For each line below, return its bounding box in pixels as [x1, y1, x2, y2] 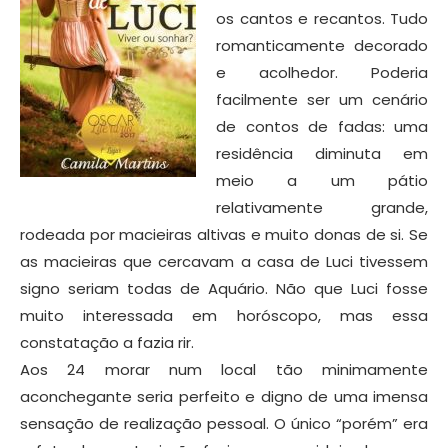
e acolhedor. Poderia [216, 61, 428, 83]
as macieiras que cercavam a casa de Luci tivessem [20, 250, 428, 272]
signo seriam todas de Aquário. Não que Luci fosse [20, 277, 428, 299]
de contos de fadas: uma [216, 115, 428, 137]
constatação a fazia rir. [20, 331, 194, 353]
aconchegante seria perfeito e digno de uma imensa [20, 385, 428, 407]
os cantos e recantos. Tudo [216, 7, 428, 29]
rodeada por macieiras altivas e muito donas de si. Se [20, 223, 428, 245]
